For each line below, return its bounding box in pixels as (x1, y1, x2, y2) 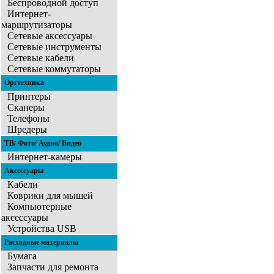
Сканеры (7, 102, 45, 113)
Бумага (7, 251, 37, 262)
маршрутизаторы (1, 20, 72, 31)
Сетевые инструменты (7, 42, 102, 53)
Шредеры (7, 124, 47, 135)
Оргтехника (4, 78, 44, 87)
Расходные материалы (4, 238, 78, 247)
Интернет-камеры (7, 152, 82, 163)
